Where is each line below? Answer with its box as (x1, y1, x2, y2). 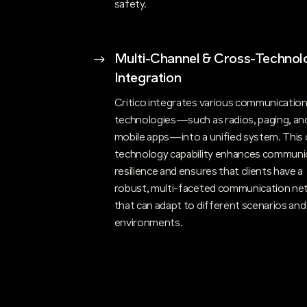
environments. (114, 218, 183, 230)
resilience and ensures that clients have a (114, 167, 304, 178)
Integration (114, 72, 182, 86)
